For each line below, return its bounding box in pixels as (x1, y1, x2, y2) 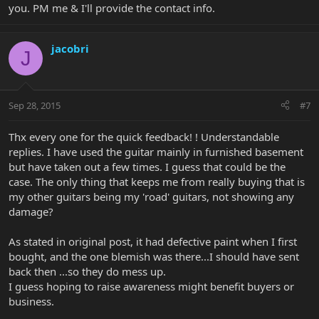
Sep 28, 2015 (9, 98, 61, 112)
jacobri (51, 41, 89, 56)
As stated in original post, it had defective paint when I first (9, 234, 297, 249)
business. (9, 293, 54, 308)
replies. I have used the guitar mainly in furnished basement (9, 144, 303, 159)
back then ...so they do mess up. (9, 263, 166, 278)
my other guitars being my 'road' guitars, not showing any (9, 189, 294, 204)
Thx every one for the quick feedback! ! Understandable (9, 129, 279, 144)
